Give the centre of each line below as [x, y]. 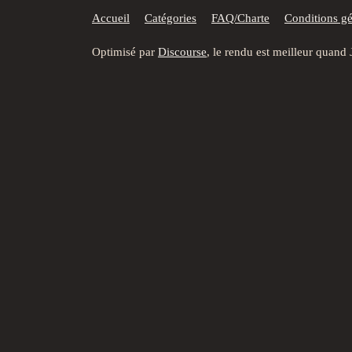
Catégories [170, 18]
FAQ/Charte [240, 18]
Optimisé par [125, 52]
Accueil [111, 18]
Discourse [182, 52]
